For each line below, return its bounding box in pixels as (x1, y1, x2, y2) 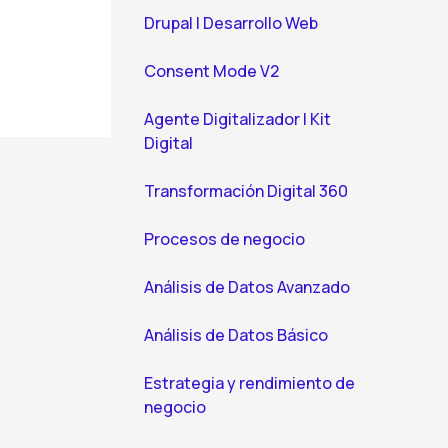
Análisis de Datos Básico (144, 324, 328, 346)
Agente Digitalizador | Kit (144, 108, 331, 130)
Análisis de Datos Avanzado (144, 276, 350, 298)
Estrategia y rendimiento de (144, 372, 355, 394)
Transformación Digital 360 (144, 180, 348, 202)
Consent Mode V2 (144, 60, 279, 82)
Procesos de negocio (144, 228, 305, 250)
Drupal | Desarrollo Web (144, 12, 318, 34)
